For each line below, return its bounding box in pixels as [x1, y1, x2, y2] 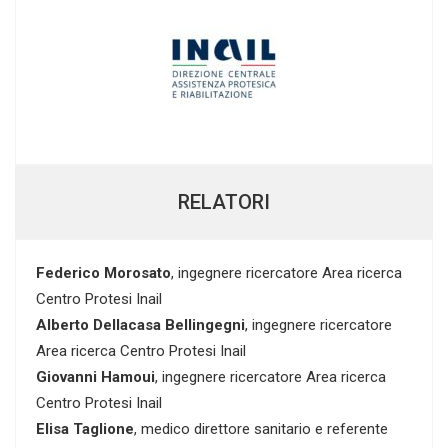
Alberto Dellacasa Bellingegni [36, 316, 245, 335]
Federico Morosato [36, 264, 171, 283]
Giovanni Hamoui [36, 368, 155, 387]
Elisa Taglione [36, 420, 134, 439]
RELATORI [178, 190, 270, 215]
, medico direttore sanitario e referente [134, 420, 388, 439]
